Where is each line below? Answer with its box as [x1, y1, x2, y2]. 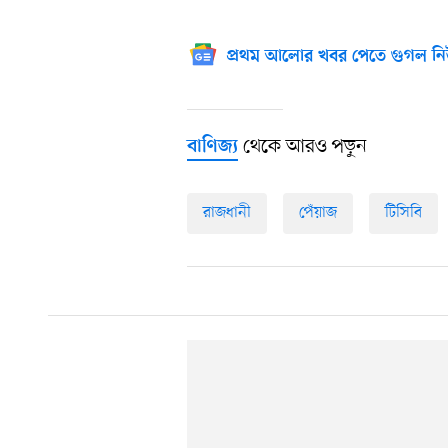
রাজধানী [203, 201, 251, 224]
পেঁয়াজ [299, 201, 337, 224]
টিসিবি [385, 201, 422, 224]
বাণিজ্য [187, 135, 238, 159]
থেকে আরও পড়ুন [238, 133, 367, 160]
